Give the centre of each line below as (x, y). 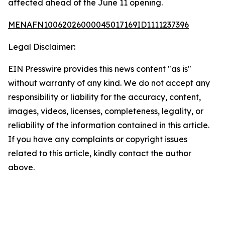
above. (21, 167)
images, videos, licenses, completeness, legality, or (106, 111)
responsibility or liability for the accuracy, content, (104, 97)
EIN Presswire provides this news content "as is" (100, 69)
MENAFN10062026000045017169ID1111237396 (98, 25)
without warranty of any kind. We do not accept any (109, 83)
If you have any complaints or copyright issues (98, 139)
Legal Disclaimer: (42, 47)
